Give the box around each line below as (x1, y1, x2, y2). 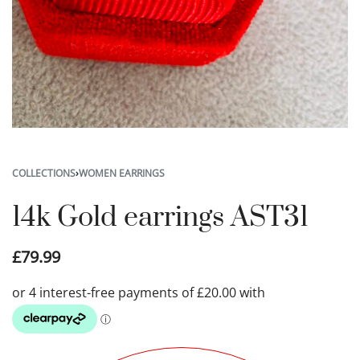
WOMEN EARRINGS (79, 166, 165, 181)
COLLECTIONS (12, 166, 76, 181)
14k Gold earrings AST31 (12, 200, 309, 236)
